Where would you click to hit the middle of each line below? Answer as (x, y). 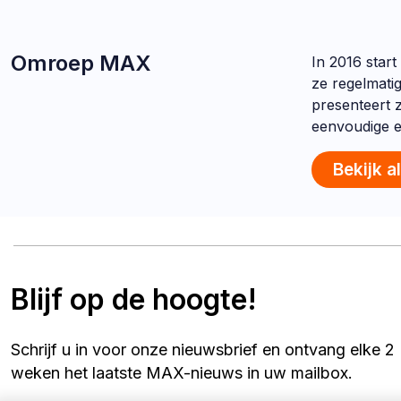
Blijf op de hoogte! (134, 299)
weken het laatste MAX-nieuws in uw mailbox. (182, 373)
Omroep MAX (81, 63)
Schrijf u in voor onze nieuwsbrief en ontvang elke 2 (203, 350)
